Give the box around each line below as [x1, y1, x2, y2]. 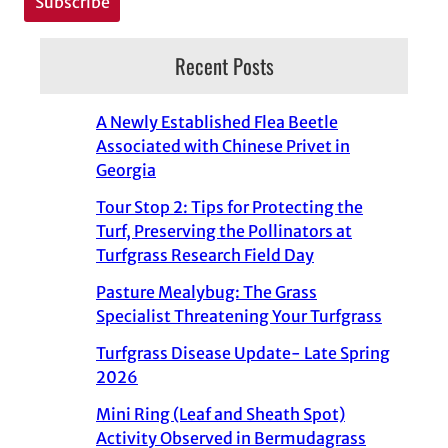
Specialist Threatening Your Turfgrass [96, 305, 382, 326]
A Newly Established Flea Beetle [96, 112, 338, 133]
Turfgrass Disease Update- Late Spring [96, 342, 390, 363]
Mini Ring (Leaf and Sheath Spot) [96, 403, 345, 424]
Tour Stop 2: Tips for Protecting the [96, 197, 363, 218]
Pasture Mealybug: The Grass [96, 281, 317, 302]
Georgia [96, 160, 156, 181]
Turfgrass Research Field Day [96, 245, 314, 266]
